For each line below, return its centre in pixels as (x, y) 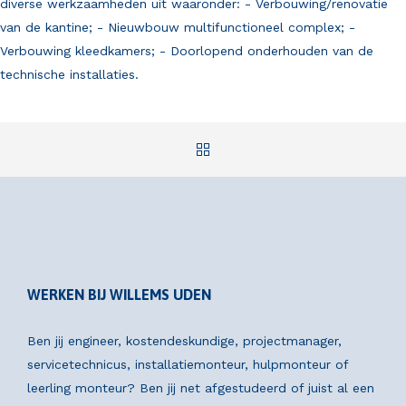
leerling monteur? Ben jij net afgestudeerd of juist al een (201, 388)
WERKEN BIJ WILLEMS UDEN (119, 295)
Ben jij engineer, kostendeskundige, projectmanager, (184, 341)
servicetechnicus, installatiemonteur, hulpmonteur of (188, 365)
